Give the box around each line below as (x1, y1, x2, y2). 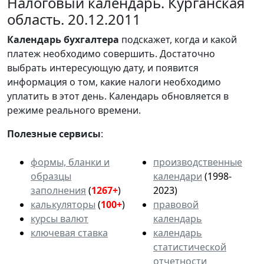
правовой (153, 197, 199, 211)
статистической (153, 240, 226, 253)
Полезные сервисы (7, 127, 101, 140)
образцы (31, 169, 71, 183)
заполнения (31, 183, 86, 197)
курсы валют (31, 212, 88, 225)
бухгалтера (64, 32, 119, 46)
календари (153, 169, 202, 183)
